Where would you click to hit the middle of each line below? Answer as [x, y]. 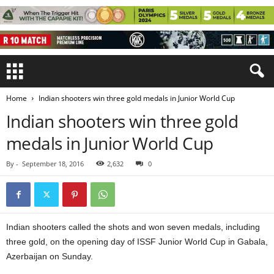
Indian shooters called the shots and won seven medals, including [133, 227]
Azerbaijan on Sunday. [50, 256]
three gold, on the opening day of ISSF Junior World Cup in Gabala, [137, 242]
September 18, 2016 [53, 164]
